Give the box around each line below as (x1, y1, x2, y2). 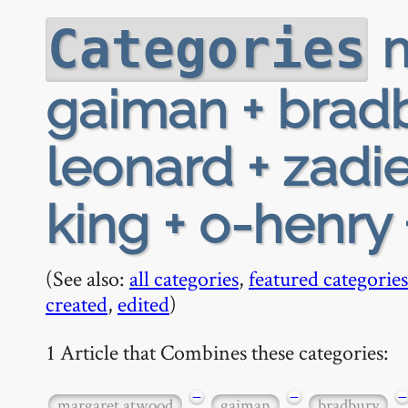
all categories (129, 264, 239, 292)
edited (117, 290, 169, 318)
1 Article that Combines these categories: (46, 337, 389, 366)
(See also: (46, 264, 129, 292)
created (46, 290, 107, 318)
